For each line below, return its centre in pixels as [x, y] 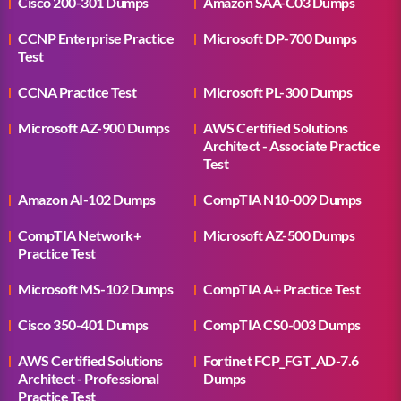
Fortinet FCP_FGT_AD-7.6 [281, 361]
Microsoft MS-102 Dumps [95, 289]
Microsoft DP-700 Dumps [280, 38]
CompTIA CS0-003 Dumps [282, 325]
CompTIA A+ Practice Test [282, 289]
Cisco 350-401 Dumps [83, 325]
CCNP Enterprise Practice [96, 38]
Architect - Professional [88, 379]
